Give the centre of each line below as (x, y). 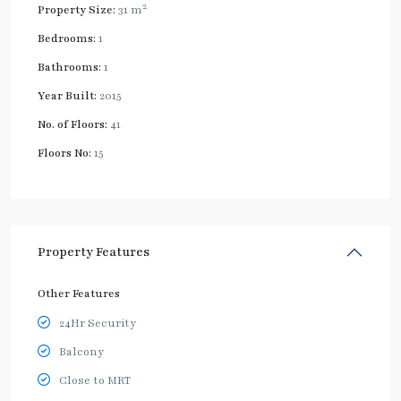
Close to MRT (95, 380)
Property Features (94, 252)
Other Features (79, 294)
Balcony (81, 352)
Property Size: (77, 10)
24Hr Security (98, 323)
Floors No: (64, 153)
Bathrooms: (69, 67)
